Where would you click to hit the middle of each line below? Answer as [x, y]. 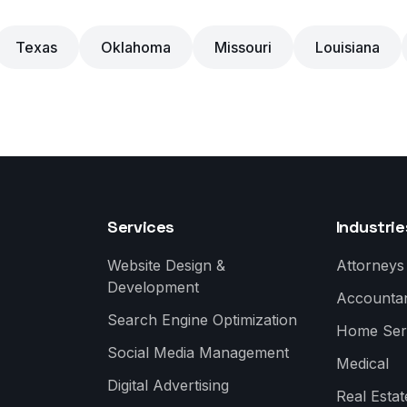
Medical [362, 363]
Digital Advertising [169, 385]
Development [154, 287]
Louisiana [347, 47]
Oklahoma [135, 47]
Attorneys [370, 265]
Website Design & [167, 265]
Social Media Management [199, 352]
